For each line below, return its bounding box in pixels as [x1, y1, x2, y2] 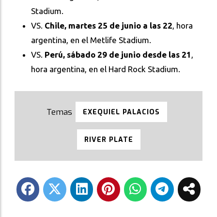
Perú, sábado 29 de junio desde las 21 [45, 49, 191, 59]
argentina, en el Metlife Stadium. [31, 35, 151, 45]
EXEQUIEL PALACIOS [83, 107, 160, 117]
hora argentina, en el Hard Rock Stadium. [31, 64, 182, 74]
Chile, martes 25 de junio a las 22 [45, 20, 172, 30]
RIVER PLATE [84, 135, 133, 144]
